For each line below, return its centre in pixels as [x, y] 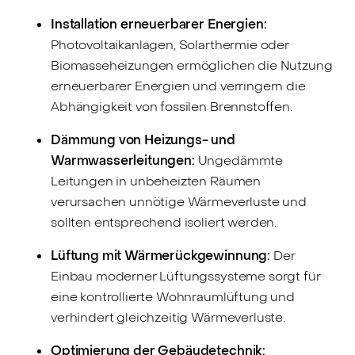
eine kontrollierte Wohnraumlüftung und [173, 296]
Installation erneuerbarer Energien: [159, 24]
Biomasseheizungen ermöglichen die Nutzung [192, 65]
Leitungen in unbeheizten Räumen [156, 181]
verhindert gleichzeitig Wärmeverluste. [168, 317]
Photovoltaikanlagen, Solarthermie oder [170, 44]
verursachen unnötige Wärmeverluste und [179, 201]
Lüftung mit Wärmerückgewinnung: [161, 255]
